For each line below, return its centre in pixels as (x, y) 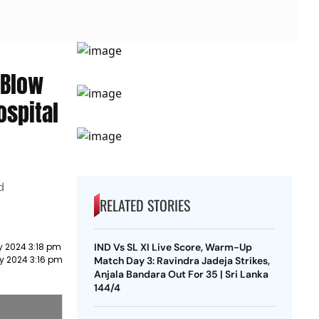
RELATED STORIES (145, 205)
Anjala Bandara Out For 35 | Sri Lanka (181, 274)
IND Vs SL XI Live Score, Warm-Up (173, 247)
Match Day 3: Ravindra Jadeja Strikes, (182, 261)
